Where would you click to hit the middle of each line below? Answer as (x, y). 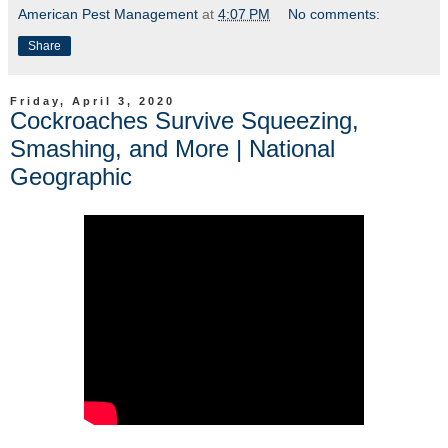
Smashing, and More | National (172, 149)
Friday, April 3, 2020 (92, 101)
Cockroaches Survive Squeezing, (184, 121)
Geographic (71, 177)
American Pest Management (108, 14)
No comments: (334, 14)
